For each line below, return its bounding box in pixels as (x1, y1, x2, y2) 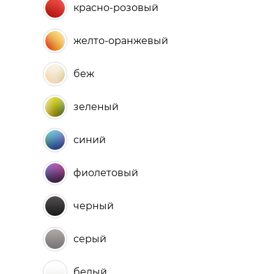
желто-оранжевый (73, 35, 168, 46)
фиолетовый (73, 167, 138, 179)
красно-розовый (73, 2, 158, 13)
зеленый (73, 101, 119, 113)
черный (73, 200, 114, 212)
